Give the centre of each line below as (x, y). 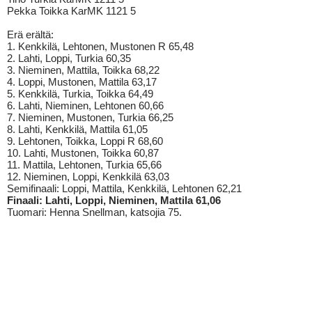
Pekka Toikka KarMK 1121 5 (71, 11)
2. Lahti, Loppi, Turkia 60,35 (69, 58)
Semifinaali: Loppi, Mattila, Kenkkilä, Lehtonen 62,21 (124, 188)
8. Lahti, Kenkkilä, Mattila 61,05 (77, 129)
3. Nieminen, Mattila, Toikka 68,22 (83, 70)
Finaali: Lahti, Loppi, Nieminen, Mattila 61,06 (114, 200)
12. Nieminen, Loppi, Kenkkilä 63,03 (88, 177)
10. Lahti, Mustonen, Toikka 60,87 (83, 153)
